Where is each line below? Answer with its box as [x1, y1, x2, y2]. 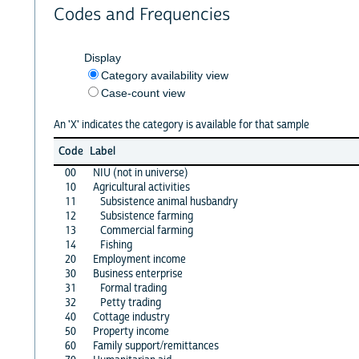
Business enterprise [92, 266, 183, 281]
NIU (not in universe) [92, 165, 188, 180]
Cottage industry [92, 309, 170, 325]
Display [83, 50, 121, 64]
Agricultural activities [92, 179, 190, 195]
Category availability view [100, 68, 228, 82]
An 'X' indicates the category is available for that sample [53, 117, 309, 132]
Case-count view [100, 86, 185, 99]
